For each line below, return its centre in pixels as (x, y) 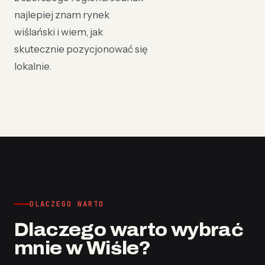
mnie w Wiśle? (83, 248)
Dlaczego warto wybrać (129, 230)
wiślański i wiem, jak (59, 32)
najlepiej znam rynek (62, 15)
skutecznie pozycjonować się (81, 49)
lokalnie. (33, 66)
